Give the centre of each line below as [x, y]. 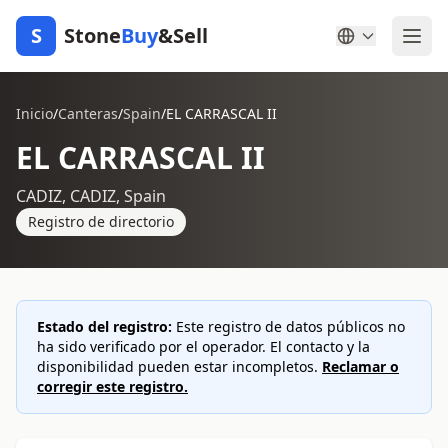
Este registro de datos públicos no [288, 326]
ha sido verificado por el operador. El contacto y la [203, 346]
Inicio [34, 113]
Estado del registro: [104, 326]
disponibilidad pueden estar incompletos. [179, 366]
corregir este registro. [112, 386]
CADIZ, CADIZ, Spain [91, 196]
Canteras [88, 113]
